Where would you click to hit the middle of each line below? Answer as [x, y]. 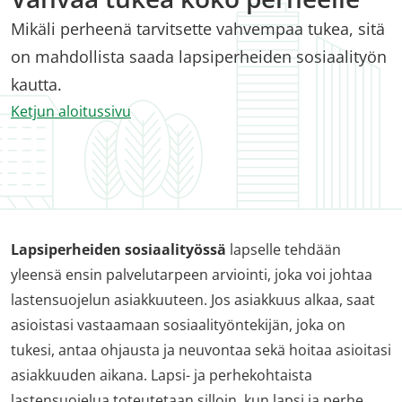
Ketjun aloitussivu [71, 111]
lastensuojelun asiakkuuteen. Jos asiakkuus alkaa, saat [193, 300]
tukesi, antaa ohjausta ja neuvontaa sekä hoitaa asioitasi [201, 350]
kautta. [36, 84]
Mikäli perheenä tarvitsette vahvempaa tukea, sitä [198, 29]
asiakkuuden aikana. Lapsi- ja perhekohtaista [162, 375]
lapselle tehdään [284, 249]
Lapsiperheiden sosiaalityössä [118, 249]
